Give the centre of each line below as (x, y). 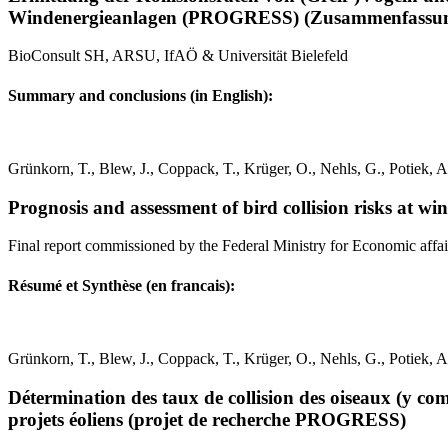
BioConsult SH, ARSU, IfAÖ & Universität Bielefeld (178, 56)
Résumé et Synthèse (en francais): (121, 285)
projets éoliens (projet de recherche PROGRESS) (207, 419)
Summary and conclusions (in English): (140, 95)
